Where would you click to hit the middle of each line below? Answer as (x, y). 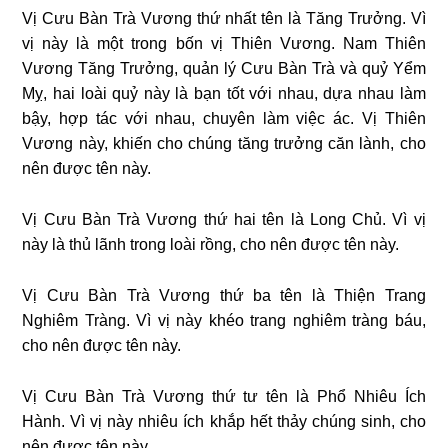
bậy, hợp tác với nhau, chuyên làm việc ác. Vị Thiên (224, 118)
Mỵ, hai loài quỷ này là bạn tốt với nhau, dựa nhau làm (224, 93)
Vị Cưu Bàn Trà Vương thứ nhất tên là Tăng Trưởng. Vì (224, 18)
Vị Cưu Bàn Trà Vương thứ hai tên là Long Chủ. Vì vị (224, 219)
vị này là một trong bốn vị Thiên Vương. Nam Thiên (224, 43)
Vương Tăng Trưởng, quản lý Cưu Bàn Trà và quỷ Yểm (224, 68)
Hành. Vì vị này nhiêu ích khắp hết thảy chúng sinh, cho (224, 421)
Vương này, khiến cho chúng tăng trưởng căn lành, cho (224, 143)
